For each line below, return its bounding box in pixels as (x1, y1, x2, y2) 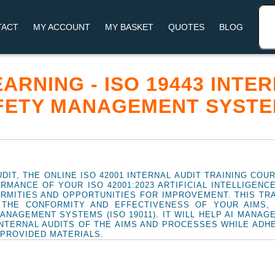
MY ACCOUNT (33, 22, 90, 32)
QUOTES (168, 22, 204, 32)
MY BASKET (105, 22, 153, 32)
